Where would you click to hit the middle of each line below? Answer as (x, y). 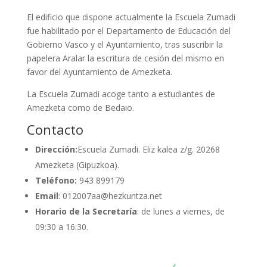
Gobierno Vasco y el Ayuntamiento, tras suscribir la (125, 44)
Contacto (55, 129)
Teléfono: (57, 180)
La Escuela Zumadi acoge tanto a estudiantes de (121, 94)
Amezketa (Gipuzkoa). (77, 165)
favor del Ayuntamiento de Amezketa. (99, 72)
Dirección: (56, 149)
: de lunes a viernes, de (181, 211)
